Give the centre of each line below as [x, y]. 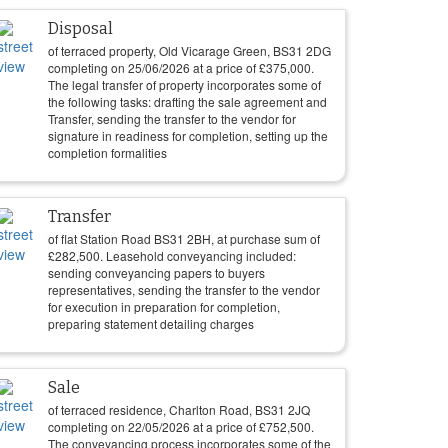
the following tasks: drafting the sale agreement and [187, 101]
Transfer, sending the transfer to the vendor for [172, 118]
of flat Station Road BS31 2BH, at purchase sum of [184, 238]
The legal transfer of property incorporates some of [184, 84]
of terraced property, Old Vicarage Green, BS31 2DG [189, 50]
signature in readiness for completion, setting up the [188, 135]
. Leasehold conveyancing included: [198, 255]
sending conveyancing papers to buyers [156, 272]
